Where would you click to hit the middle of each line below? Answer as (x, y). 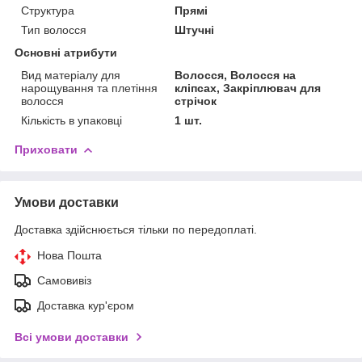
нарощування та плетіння (89, 88)
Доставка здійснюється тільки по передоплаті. (136, 229)
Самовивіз (64, 280)
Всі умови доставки (72, 337)
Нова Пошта (69, 255)
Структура (48, 10)
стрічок (196, 101)
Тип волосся (54, 29)
